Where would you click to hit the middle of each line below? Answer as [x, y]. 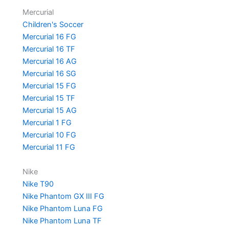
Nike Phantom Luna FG [62, 208]
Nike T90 [38, 184]
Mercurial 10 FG [49, 135]
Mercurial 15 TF [49, 98]
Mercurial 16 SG [49, 73]
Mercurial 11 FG [49, 147]
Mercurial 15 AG [49, 110]
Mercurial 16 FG [49, 37]
